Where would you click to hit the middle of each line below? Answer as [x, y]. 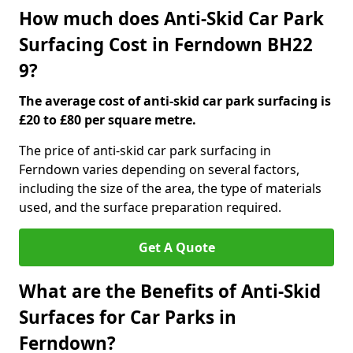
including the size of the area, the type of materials [170, 188]
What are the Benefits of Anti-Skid [170, 291]
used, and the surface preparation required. [150, 207]
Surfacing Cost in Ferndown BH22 [166, 45]
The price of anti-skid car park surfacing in [145, 150]
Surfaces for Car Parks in [128, 317]
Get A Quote [176, 247]
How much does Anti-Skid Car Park [171, 19]
